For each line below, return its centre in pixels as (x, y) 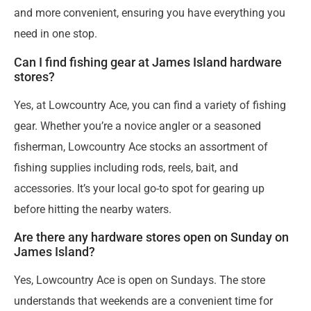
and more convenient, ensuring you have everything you (150, 13)
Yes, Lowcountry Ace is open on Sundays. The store (140, 280)
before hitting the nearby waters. (93, 209)
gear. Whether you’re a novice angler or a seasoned (137, 126)
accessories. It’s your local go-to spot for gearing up (139, 188)
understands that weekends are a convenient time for (143, 301)
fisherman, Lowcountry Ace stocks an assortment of (141, 146)
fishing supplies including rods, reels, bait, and (126, 167)
